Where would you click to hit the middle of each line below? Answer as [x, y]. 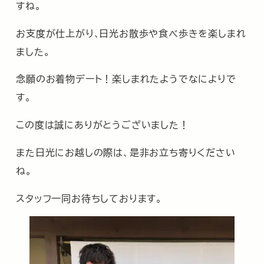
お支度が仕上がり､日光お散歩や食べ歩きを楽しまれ [131, 33]
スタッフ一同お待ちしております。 [89, 198]
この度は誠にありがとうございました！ [103, 125]
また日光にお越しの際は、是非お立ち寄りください [126, 152]
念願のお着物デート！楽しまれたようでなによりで [126, 79]
